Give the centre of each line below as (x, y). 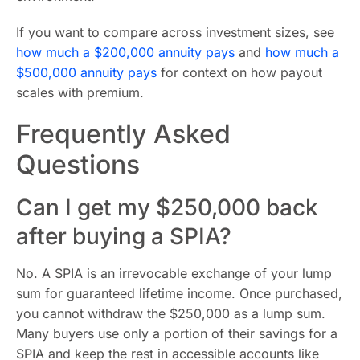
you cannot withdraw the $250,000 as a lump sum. (171, 313)
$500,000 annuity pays (86, 72)
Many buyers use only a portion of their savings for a (177, 333)
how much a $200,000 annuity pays (125, 52)
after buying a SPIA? (124, 236)
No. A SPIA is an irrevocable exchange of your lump (174, 273)
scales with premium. (80, 92)
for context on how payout (239, 72)
